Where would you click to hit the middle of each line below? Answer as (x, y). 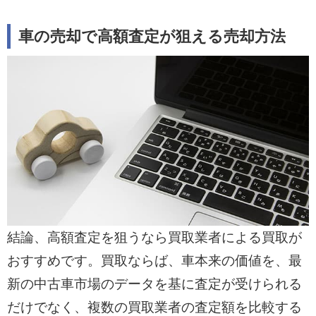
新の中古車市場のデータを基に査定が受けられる (154, 284)
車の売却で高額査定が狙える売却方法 (152, 37)
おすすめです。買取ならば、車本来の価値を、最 (154, 261)
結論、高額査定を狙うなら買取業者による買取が (154, 238)
